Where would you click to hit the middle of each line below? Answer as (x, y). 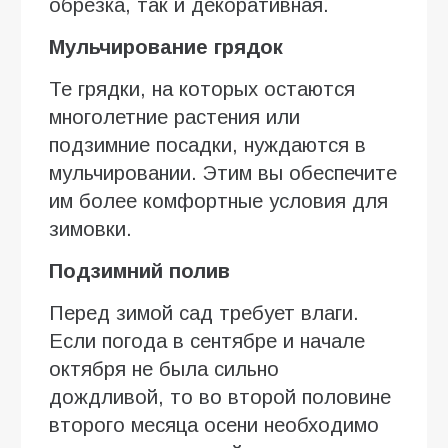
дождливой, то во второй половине (220, 396)
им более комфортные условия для (218, 200)
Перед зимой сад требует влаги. (204, 312)
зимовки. (90, 228)
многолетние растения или (174, 116)
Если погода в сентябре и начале (207, 340)
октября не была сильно (164, 368)
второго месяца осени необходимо (214, 424)
